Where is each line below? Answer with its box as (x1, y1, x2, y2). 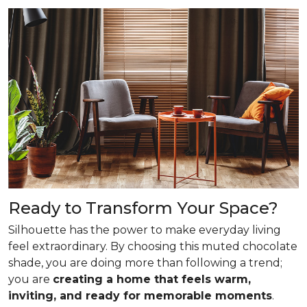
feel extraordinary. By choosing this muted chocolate (8, 239, 297, 253)
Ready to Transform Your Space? (8, 197, 278, 218)
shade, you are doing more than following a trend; (8, 256, 282, 269)
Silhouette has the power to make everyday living (8, 223, 281, 236)
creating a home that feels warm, (53, 272, 251, 286)
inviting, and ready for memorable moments (8, 288, 272, 302)
